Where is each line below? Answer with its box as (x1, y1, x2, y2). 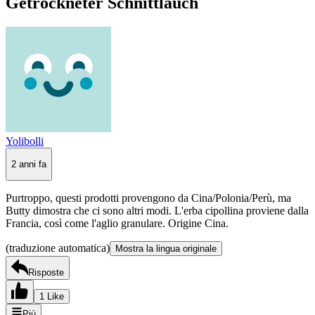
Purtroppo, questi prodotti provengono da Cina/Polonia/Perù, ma (6, 192, 291, 205)
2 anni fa (11, 158, 46, 169)
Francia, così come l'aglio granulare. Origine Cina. (6, 217, 229, 230)
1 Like (39, 291, 64, 302)
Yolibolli (6, 134, 44, 147)
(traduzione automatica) (6, 242, 110, 255)
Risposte (28, 267, 64, 278)
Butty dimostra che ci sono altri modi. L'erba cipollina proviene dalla (6, 205, 309, 217)
